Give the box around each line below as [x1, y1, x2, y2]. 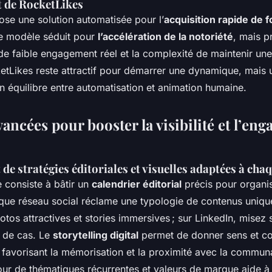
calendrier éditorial [92, 177, 182, 190]
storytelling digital [53, 228, 138, 241]
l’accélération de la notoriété [98, 30, 233, 42]
